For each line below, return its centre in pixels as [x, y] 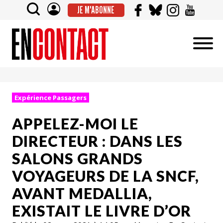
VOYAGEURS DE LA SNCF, [106, 175]
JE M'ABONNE [96, 10]
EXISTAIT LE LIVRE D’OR [102, 210]
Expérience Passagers [51, 98]
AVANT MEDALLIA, [82, 193]
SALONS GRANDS [77, 158]
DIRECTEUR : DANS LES [97, 141]
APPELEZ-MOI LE [75, 123]
